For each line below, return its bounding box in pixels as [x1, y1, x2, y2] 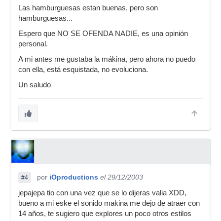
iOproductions [49, 173, 98, 181]
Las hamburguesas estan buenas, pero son [18, 4, 158, 12]
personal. [18, 40, 48, 48]
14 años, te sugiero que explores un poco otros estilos [18, 210, 191, 218]
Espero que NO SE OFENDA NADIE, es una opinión [18, 30, 188, 37]
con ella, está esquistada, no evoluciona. [18, 66, 148, 74]
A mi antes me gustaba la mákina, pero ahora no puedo [18, 55, 195, 63]
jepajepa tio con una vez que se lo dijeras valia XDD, [18, 189, 186, 197]
